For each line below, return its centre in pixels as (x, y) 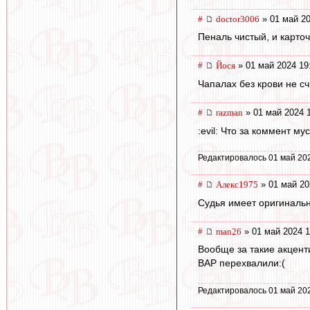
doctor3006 (238, 19)
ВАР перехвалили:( (241, 263)
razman (229, 112)
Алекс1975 (237, 184)
